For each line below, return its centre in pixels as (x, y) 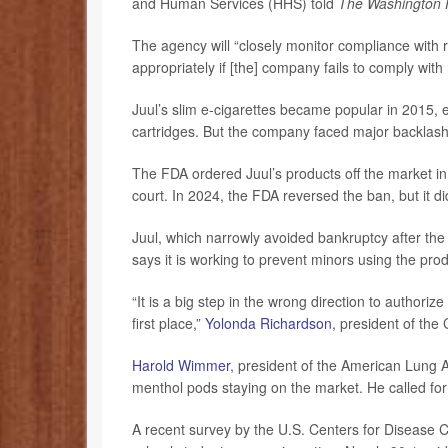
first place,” (168, 323)
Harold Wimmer (181, 365)
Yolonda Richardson (268, 323)
